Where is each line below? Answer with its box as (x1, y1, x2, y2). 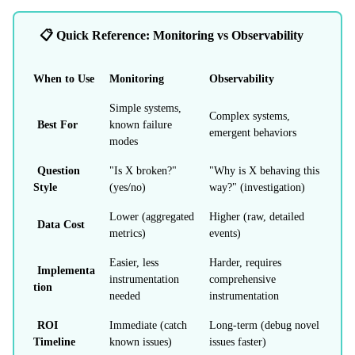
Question (36, 164, 80, 177)
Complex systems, (209, 109, 290, 122)
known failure (109, 118, 172, 131)
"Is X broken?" (109, 164, 177, 177)
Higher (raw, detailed (209, 210, 304, 223)
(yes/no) (109, 181, 146, 193)
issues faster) (209, 335, 266, 348)
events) (209, 227, 241, 239)
